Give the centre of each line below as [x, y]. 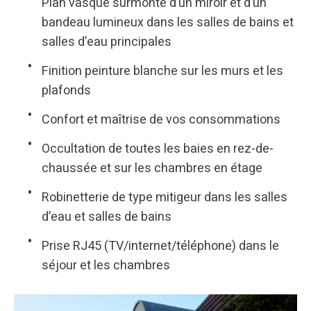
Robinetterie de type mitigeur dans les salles [165, 197]
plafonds [66, 90]
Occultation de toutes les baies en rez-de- [158, 149]
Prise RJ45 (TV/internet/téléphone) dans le [160, 246]
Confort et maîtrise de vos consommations [161, 119]
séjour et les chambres [106, 265]
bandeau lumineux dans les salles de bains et [168, 22]
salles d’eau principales [107, 42]
